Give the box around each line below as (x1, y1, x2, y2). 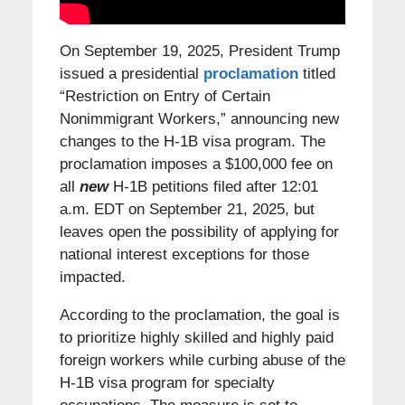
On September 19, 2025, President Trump (59, 42, 340, 60)
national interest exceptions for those (59, 245, 309, 263)
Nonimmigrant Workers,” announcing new (59, 109, 339, 127)
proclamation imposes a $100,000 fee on (59, 155, 333, 173)
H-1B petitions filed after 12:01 (108, 177, 318, 195)
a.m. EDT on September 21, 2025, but (59, 200, 315, 218)
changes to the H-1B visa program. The (59, 132, 325, 150)
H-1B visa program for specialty (59, 373, 275, 391)
